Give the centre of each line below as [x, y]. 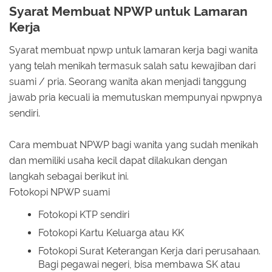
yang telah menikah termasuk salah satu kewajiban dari [132, 66]
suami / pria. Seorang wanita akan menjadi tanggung [128, 82]
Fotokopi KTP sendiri [84, 214]
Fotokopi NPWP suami [59, 192]
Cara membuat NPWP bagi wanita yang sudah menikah [134, 145]
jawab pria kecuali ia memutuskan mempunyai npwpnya [136, 98]
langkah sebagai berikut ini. [69, 177]
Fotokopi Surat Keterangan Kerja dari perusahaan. [149, 251]
